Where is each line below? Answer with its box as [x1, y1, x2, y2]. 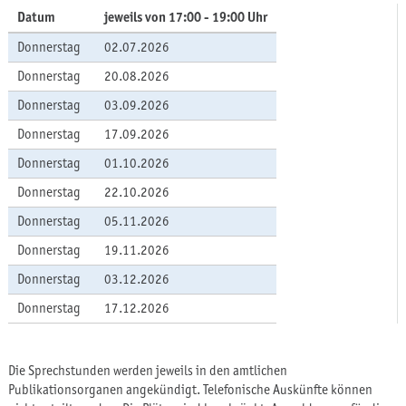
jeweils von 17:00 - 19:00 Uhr [103, 9, 267, 26]
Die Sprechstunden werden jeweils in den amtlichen [7, 362, 287, 380]
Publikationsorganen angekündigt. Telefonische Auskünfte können [7, 382, 372, 399]
